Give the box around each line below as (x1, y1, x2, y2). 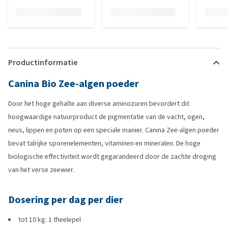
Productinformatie (8, 57, 77, 68)
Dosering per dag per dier (8, 193, 123, 207)
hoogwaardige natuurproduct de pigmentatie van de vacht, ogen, (8, 112, 205, 122)
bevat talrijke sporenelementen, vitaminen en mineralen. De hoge (8, 138, 201, 148)
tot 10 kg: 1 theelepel (18, 215, 81, 224)
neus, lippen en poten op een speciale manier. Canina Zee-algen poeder (8, 125, 219, 135)
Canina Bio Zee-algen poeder (8, 77, 139, 91)
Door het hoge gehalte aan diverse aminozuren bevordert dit (8, 99, 189, 108)
